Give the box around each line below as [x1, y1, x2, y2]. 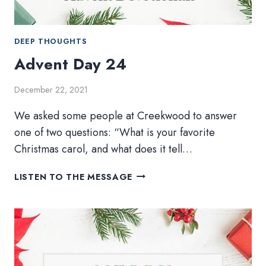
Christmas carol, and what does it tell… [14, 141, 192, 157]
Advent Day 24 [14, 53, 126, 76]
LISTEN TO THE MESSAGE [14, 170, 133, 183]
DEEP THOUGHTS [14, 36, 87, 47]
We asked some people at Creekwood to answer [14, 107, 237, 123]
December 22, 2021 [14, 83, 88, 96]
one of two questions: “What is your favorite [14, 124, 215, 140]
